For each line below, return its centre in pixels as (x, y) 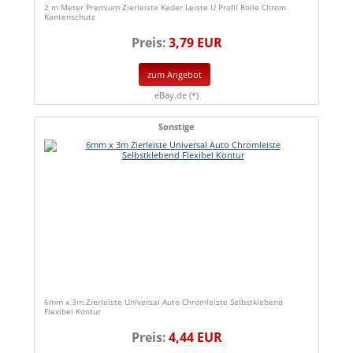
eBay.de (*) (176, 95)
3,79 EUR (195, 43)
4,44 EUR (195, 338)
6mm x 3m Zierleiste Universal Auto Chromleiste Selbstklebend (163, 302)
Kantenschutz (70, 17)
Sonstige (176, 127)
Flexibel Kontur (72, 312)
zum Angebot (175, 75)
